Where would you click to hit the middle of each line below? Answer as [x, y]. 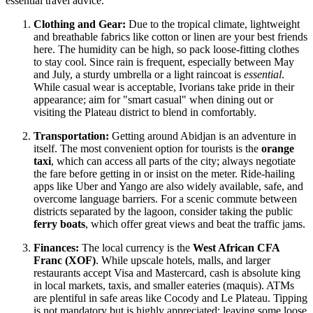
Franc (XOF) [65, 260]
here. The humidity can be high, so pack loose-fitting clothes [166, 49]
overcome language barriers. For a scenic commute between [165, 198]
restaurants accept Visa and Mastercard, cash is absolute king [167, 272]
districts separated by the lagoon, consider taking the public [163, 211]
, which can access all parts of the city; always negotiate [173, 161]
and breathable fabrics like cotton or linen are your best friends [170, 36]
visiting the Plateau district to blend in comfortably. [145, 112]
